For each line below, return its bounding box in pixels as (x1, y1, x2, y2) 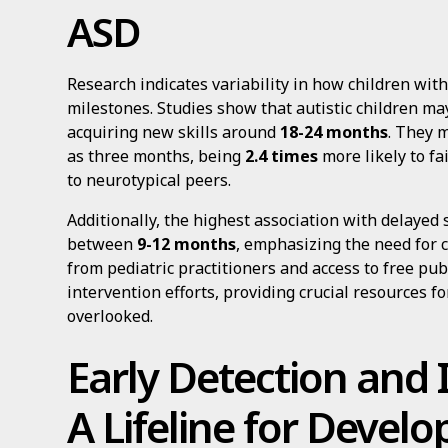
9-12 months (137, 233, 237, 255)
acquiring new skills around (67, 121, 281, 143)
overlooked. (67, 305, 154, 327)
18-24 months (280, 121, 389, 143)
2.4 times (245, 145, 319, 167)
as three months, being (67, 145, 246, 167)
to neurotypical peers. (67, 169, 232, 191)
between (67, 233, 138, 255)
